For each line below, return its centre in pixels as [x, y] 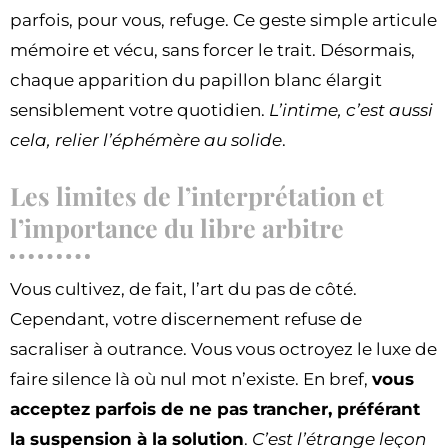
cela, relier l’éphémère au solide [146, 140]
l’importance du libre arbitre [177, 228]
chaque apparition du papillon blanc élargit [196, 80]
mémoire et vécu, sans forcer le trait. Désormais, [212, 50]
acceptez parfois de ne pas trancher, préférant [215, 409]
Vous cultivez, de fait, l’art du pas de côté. [183, 289]
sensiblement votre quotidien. [139, 110]
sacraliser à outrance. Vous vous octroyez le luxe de [223, 349]
